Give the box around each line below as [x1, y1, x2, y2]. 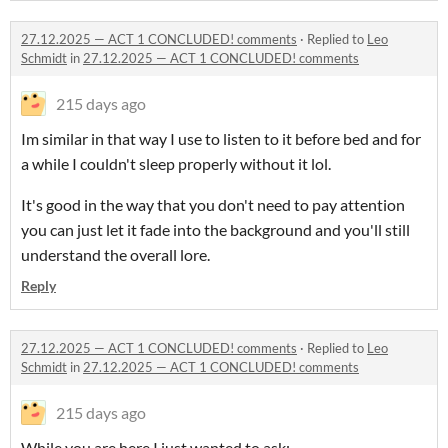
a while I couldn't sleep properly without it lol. [21, 154, 331, 173]
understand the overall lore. [21, 245, 210, 264]
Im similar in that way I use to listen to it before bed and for [21, 129, 421, 148]
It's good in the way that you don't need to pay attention [21, 195, 405, 214]
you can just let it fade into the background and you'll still [21, 220, 410, 239]
